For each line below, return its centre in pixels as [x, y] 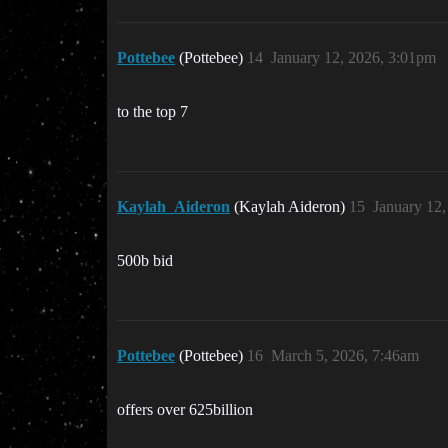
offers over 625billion [185, 410]
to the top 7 [152, 112]
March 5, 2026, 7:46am [345, 356]
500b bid [145, 261]
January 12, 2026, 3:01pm [353, 58]
